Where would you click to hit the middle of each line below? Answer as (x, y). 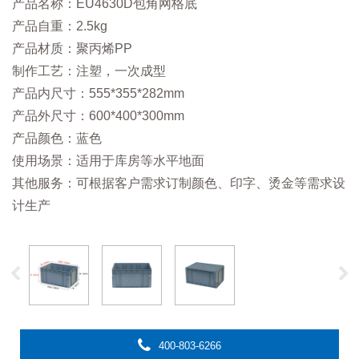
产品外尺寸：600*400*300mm (98, 116)
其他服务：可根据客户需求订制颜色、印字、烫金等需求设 (179, 184)
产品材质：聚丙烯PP (72, 49)
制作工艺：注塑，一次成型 (89, 71)
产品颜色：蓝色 (57, 139)
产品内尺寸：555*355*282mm (100, 94)
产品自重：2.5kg (60, 26)
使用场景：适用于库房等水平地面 (108, 161)
